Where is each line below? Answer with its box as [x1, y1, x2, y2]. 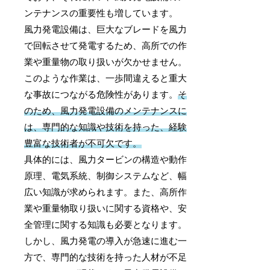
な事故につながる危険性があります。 [24, 89, 178, 99]
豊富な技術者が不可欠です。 [24, 138, 142, 148]
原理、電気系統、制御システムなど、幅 [24, 171, 187, 181]
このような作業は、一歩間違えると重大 [24, 73, 187, 83]
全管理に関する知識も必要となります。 [24, 219, 187, 230]
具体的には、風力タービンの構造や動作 [24, 154, 187, 165]
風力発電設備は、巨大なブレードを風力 [24, 24, 187, 34]
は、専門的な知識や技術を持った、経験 [24, 122, 187, 132]
